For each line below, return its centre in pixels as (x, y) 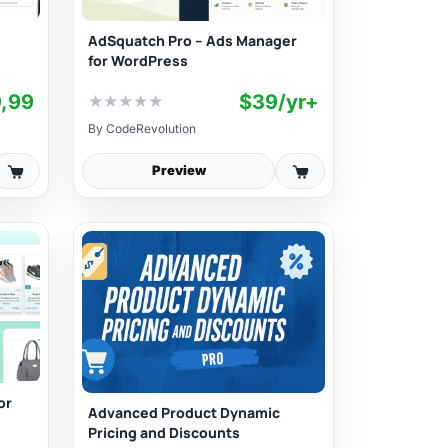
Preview (178, 170)
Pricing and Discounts (164, 432)
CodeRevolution (151, 128)
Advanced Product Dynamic (184, 412)
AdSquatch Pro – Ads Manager (192, 40)
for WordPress (138, 60)
